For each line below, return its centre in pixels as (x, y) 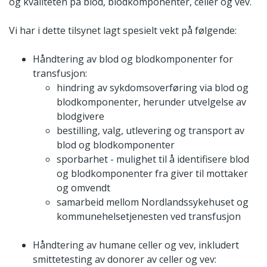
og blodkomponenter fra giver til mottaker (152, 174)
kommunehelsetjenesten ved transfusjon (149, 217)
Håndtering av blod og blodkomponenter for (133, 59)
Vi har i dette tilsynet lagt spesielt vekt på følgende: (123, 31)
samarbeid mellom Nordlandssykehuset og (153, 202)
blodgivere (80, 117)
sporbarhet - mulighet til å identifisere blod (153, 159)
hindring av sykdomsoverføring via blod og (153, 88)
